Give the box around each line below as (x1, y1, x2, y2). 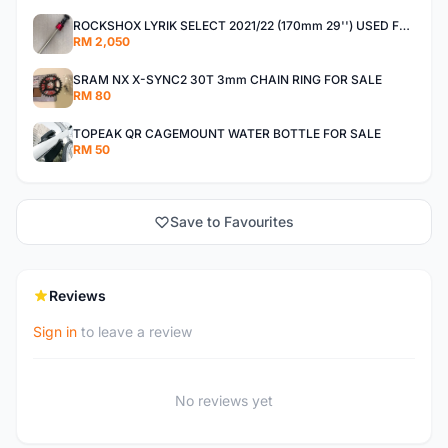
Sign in (33, 323, 77, 340)
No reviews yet (175, 392, 273, 409)
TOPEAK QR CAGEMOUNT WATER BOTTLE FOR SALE (73, 126, 381, 141)
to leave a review (77, 323, 192, 340)
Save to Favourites (170, 213, 294, 230)
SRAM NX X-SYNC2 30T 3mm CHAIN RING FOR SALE (73, 72, 382, 87)
